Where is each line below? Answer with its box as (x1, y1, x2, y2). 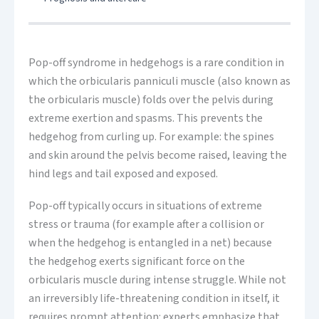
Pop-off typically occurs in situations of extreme (28, 198, 262, 214)
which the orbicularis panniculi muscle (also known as (28, 73, 291, 90)
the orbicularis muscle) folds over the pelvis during (28, 92, 273, 108)
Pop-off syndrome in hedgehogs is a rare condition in (28, 55, 284, 71)
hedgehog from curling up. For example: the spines (28, 129, 274, 145)
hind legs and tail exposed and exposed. (28, 166, 218, 182)
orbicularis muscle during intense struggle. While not (28, 272, 286, 288)
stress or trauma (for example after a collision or (28, 216, 264, 233)
